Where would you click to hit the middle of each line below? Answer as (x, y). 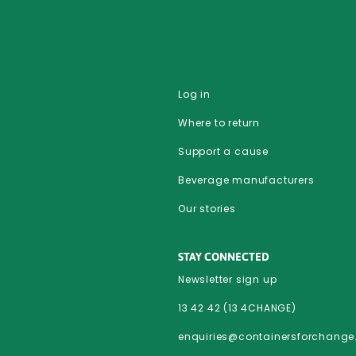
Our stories (207, 209)
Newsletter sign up (228, 280)
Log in (194, 95)
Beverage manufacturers (246, 180)
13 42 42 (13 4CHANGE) (237, 308)
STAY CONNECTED (224, 257)
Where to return (219, 123)
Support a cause (223, 152)
